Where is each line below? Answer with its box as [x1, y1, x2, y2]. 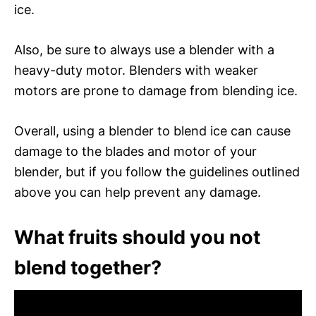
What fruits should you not [14, 225, 260, 249]
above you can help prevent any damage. [14, 184, 261, 200]
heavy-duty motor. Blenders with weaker [14, 62, 258, 78]
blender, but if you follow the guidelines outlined [14, 164, 300, 179]
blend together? [14, 255, 162, 279]
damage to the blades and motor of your [14, 143, 257, 159]
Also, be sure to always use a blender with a [14, 42, 274, 57]
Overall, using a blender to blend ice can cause [14, 123, 291, 138]
